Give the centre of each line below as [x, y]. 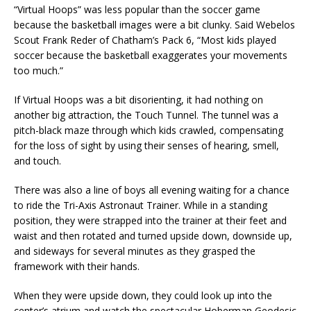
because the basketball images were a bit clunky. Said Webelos [154, 25]
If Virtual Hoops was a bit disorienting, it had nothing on [138, 100]
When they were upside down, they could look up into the [143, 295]
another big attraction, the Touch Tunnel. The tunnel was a [146, 115]
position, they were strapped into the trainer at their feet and [150, 220]
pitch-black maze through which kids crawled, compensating [149, 130]
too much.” [39, 70]
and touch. [37, 161]
